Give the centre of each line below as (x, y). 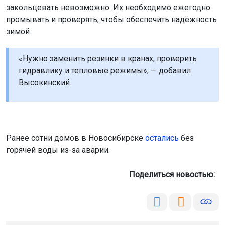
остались (162, 138)
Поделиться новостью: (174, 175)
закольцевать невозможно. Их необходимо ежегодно (108, 8)
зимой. (19, 32)
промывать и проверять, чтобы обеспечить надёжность (111, 20)
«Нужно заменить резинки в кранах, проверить (108, 59)
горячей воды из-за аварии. (58, 150)
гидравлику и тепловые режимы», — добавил (105, 71)
